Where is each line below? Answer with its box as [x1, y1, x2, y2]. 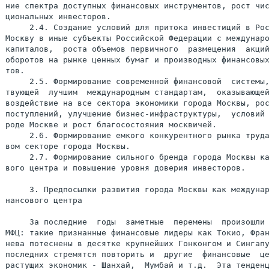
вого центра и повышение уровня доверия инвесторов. [5, 163, 246, 172]
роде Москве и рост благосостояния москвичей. [5, 120, 217, 129]
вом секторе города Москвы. [5, 142, 130, 151]
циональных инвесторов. [5, 12, 111, 21]
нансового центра [5, 196, 82, 205]
